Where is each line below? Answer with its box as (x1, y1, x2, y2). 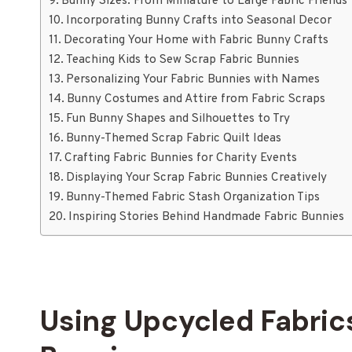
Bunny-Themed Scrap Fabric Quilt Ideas (66, 130, 282, 146)
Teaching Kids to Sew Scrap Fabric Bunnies (66, 52, 300, 68)
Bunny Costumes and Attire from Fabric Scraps (67, 91, 326, 107)
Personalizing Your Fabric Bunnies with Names (66, 71, 321, 87)
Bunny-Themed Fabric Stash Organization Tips (66, 189, 321, 205)
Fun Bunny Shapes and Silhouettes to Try (66, 111, 291, 126)
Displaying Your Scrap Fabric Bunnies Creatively (66, 170, 328, 185)
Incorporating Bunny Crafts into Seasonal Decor (66, 13, 332, 28)
